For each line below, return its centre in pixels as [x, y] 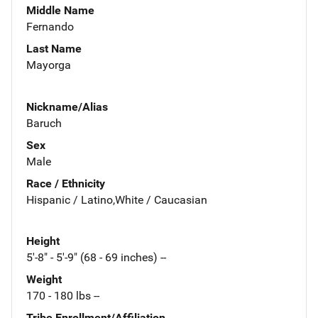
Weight [44, 280]
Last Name [54, 48]
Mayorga [49, 65]
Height [43, 241]
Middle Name [60, 10]
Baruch [44, 123]
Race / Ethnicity [66, 183]
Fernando [50, 26]
